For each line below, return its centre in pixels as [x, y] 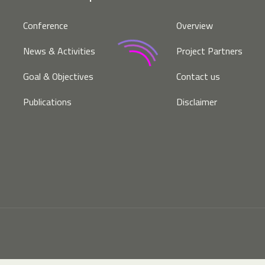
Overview [195, 25]
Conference [46, 25]
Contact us [198, 76]
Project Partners [210, 51]
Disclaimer [197, 102]
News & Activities [59, 51]
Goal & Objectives [58, 76]
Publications [47, 102]
